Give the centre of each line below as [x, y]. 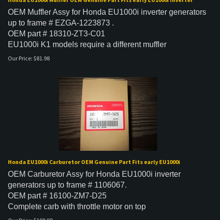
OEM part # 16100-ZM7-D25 [57, 196]
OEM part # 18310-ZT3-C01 [56, 34]
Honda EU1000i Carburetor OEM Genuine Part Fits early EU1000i [94, 162]
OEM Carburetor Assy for [52, 174]
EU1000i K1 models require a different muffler [87, 44]
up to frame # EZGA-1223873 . [61, 23]
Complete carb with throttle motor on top [77, 206]
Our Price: [20, 58]
